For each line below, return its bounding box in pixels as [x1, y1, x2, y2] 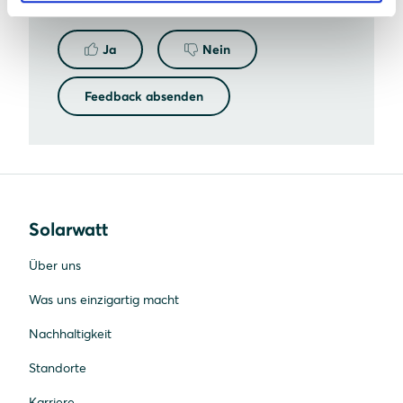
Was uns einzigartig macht [29, 291, 179, 308]
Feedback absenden [85, 87, 203, 104]
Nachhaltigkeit [29, 325, 112, 342]
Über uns [29, 256, 81, 273]
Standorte [29, 359, 86, 376]
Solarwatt [29, 217, 108, 240]
